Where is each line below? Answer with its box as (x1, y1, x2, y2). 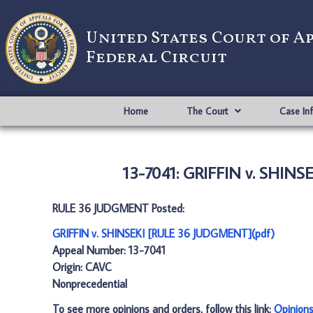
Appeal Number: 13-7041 (52, 243, 166, 257)
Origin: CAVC (52, 260, 112, 274)
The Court (186, 105, 228, 117)
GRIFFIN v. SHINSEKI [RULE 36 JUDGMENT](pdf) (52, 226, 275, 240)
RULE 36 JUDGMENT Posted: (52, 201, 184, 215)
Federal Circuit (86, 46, 227, 70)
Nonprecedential (52, 277, 127, 291)
